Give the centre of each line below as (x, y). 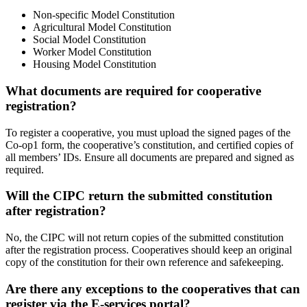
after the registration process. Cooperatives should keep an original (149, 250)
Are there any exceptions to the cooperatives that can (153, 288)
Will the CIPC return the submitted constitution (139, 196)
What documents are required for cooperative (133, 90)
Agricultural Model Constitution (102, 27)
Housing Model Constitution (95, 64)
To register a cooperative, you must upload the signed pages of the (148, 132)
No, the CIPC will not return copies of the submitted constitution (145, 238)
